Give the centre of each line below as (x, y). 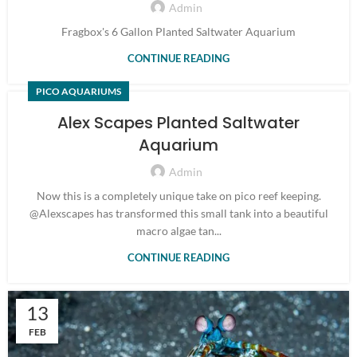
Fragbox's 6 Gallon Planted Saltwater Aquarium (178, 31)
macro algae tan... (178, 231)
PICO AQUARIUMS (78, 91)
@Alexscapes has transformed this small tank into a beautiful (178, 213)
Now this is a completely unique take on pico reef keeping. (178, 196)
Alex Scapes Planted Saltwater (178, 123)
